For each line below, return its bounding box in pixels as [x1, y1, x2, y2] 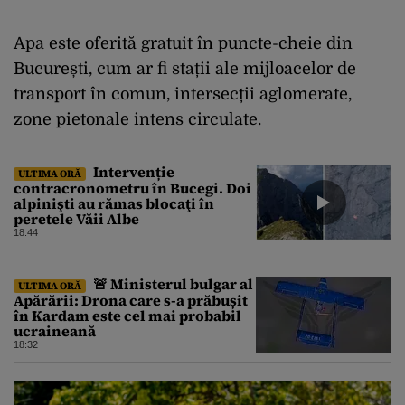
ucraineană [14, 320, 96, 341]
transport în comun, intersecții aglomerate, [14, 84, 352, 103]
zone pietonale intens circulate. [14, 109, 261, 128]
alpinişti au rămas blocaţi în [14, 193, 214, 213]
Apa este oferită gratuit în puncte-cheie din [14, 33, 353, 52]
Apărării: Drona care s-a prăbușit [14, 289, 248, 310]
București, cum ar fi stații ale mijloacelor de [14, 59, 356, 78]
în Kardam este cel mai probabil [14, 305, 241, 325]
